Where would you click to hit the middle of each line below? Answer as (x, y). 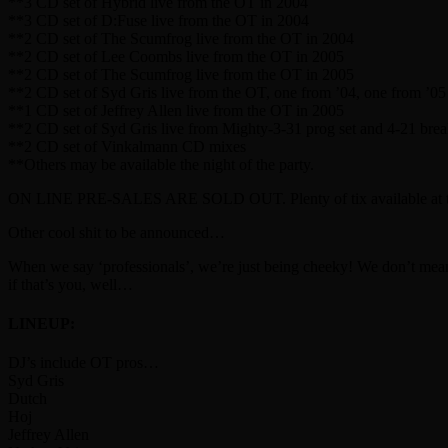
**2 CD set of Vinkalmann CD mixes (127, 146)
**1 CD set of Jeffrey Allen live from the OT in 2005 (176, 110)
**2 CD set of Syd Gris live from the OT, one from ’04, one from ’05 (227, 92)
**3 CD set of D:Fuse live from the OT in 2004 (158, 20)
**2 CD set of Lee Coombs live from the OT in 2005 (176, 56)
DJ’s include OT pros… (83, 363)
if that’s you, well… (70, 284)
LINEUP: (41, 323)
